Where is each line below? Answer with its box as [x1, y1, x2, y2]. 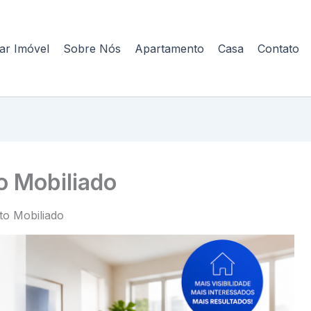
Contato [258, 41, 299, 56]
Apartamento [135, 41, 204, 56]
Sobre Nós [63, 41, 121, 56]
